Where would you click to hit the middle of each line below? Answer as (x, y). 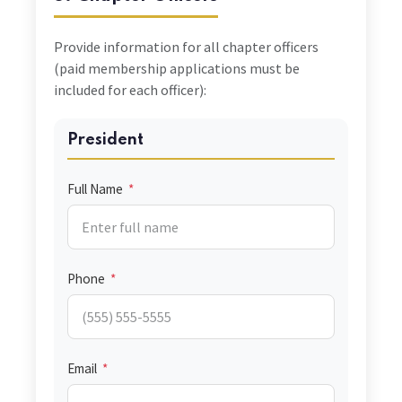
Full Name (96, 189)
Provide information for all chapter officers (186, 47)
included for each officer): (130, 90)
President (105, 140)
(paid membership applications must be (177, 69)
